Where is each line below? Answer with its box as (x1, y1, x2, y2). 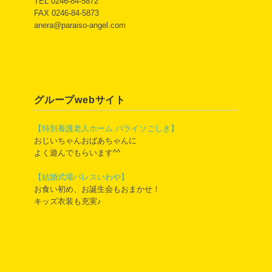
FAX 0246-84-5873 (34, 8, 99, 18)
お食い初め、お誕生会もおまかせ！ (34, 185, 160, 194)
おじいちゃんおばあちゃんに (34, 136, 137, 145)
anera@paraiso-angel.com (34, 21, 126, 30)
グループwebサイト (34, 95, 126, 105)
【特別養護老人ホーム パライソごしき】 (34, 124, 178, 133)
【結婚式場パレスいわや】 (34, 172, 129, 182)
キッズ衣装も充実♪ (34, 197, 101, 206)
